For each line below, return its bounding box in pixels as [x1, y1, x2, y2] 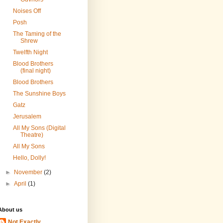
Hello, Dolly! [12, 154, 46, 162]
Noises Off [12, 7, 41, 15]
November [14, 169, 44, 176]
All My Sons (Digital [12, 124, 66, 132]
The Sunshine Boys [12, 90, 66, 98]
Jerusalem [12, 113, 41, 120]
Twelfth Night [12, 49, 48, 56]
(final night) [20, 67, 51, 75]
